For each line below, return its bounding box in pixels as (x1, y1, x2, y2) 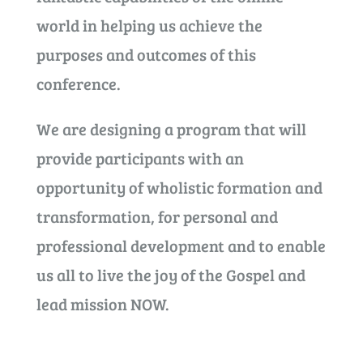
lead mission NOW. (36, 293, 169, 315)
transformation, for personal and (36, 205, 278, 228)
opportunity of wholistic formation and (36, 176, 322, 199)
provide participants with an (36, 147, 244, 169)
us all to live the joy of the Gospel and (36, 263, 305, 286)
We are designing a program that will (36, 117, 306, 140)
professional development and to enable (36, 234, 326, 257)
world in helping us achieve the (36, 14, 263, 36)
